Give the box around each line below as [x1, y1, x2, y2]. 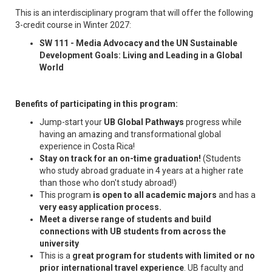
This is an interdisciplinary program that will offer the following [15, 7, 253, 18]
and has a [219, 189, 256, 200]
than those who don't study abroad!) [39, 177, 177, 188]
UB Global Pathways [104, 117, 186, 127]
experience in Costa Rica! [39, 141, 135, 151]
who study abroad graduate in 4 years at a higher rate [39, 165, 243, 175]
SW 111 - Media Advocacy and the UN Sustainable [39, 38, 237, 48]
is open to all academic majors [93, 189, 219, 200]
